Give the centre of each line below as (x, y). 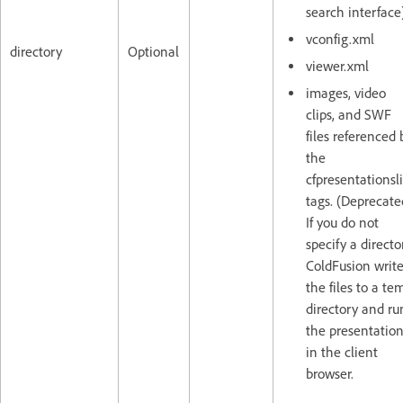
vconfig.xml (340, 39)
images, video (346, 93)
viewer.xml (337, 66)
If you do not (342, 222)
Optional (153, 51)
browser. (330, 373)
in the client (342, 352)
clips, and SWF (349, 114)
